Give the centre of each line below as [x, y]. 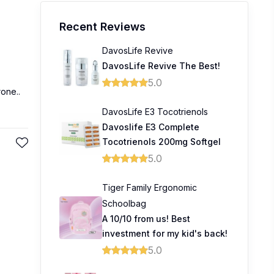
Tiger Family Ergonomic [150, 187]
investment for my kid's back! [165, 233]
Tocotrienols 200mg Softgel [161, 142]
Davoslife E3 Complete [151, 127]
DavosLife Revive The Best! [161, 66]
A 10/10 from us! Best [146, 219]
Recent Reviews [102, 27]
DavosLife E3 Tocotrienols [155, 112]
